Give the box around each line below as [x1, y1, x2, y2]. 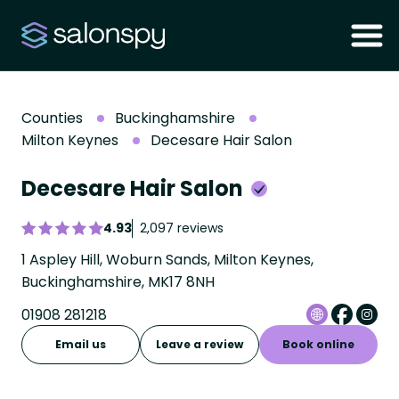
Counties [21, 108, 83, 128]
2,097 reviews [140, 219, 224, 237]
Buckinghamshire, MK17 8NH [21, 272, 215, 292]
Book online [281, 337, 354, 352]
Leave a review [156, 337, 243, 352]
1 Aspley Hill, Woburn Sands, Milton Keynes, [21, 249, 313, 270]
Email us [55, 337, 107, 352]
